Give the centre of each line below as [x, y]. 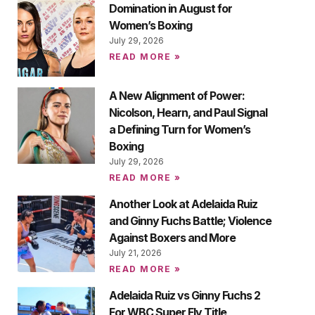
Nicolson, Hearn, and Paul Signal [188, 113]
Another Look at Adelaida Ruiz [183, 204]
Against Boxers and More [172, 238]
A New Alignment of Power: [176, 96]
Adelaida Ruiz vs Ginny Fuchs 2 [184, 296]
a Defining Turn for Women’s [179, 130]
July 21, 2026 [135, 253]
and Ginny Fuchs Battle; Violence [190, 221]
